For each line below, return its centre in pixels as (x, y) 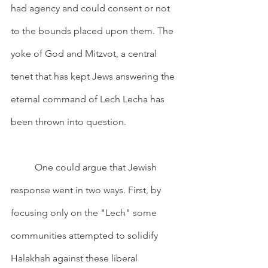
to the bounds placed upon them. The (93, 31)
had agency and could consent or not (92, 8)
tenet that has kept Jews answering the (94, 76)
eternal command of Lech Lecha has (89, 99)
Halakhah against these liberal (75, 258)
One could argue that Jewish (23, 167)
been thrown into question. (70, 121)
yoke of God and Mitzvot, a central (85, 53)
